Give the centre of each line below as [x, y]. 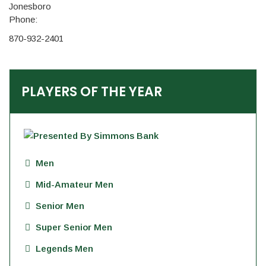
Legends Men [64, 248]
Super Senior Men [74, 227]
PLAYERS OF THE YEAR [92, 92]
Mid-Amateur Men [75, 184]
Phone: [23, 19]
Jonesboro [30, 6]
